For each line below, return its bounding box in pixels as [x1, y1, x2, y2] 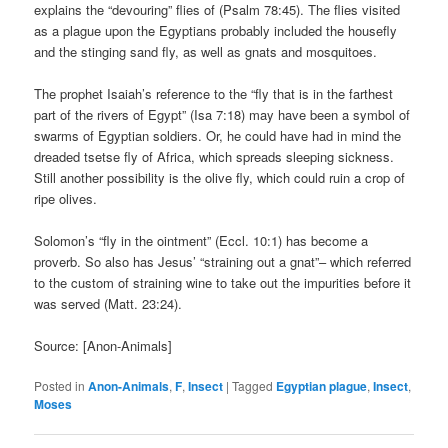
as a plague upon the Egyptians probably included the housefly [34, 20, 398, 40]
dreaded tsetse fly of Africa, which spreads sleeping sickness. [34, 146, 395, 166]
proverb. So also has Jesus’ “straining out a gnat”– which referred [34, 252, 412, 272]
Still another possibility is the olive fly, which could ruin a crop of [34, 167, 406, 187]
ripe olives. [34, 188, 98, 208]
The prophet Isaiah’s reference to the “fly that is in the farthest [34, 83, 394, 103]
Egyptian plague [276, 377, 368, 396]
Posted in [34, 377, 86, 395]
